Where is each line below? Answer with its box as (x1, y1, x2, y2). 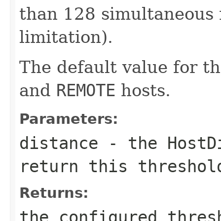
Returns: (19, 184, 89, 201)
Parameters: (19, 110, 118, 127)
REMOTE (56, 80, 115, 100)
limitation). (19, 27, 113, 47)
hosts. (115, 80, 171, 100)
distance (19, 133, 98, 153)
